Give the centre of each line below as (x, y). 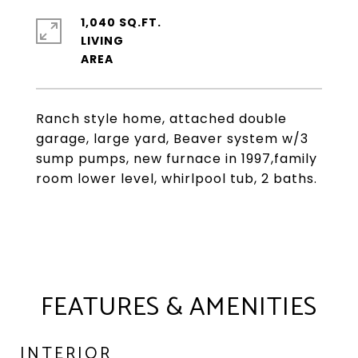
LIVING (102, 41)
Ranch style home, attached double (161, 119)
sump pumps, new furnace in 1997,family (177, 159)
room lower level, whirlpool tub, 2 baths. (177, 179)
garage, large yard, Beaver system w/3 (172, 139)
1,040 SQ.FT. (121, 22)
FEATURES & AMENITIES (179, 308)
